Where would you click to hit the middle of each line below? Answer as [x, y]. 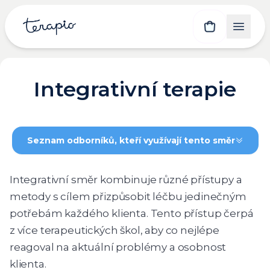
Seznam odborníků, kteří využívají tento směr [131, 140]
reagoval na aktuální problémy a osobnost [118, 247]
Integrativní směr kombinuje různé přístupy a [126, 179]
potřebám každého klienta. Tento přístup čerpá [132, 213]
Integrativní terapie [135, 89]
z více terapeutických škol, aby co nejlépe [115, 230]
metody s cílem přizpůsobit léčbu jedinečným [128, 196]
